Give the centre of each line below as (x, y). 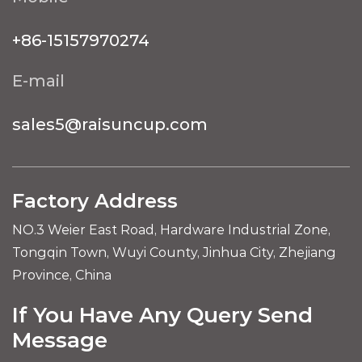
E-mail (38, 81)
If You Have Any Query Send (162, 316)
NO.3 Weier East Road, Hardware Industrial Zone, (171, 230)
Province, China (62, 276)
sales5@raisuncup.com (110, 125)
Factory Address (95, 201)
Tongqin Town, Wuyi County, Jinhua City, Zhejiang (174, 253)
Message (60, 341)
